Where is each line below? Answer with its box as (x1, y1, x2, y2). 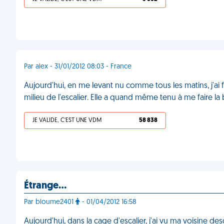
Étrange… (24, 181, 66, 191)
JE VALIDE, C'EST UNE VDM (32, 117, 101, 123)
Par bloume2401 (24, 198, 75, 206)
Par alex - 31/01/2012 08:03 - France (24, 63, 131, 70)
